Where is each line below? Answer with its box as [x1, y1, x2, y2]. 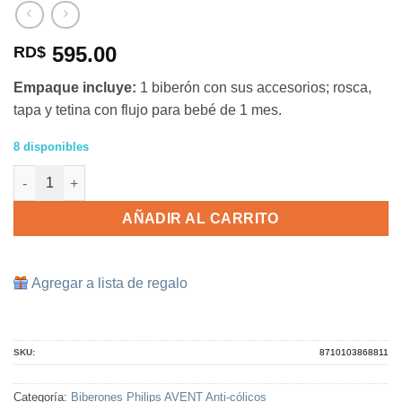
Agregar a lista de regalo [31, 275, 188, 292]
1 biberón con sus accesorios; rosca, [136, 79, 371, 95]
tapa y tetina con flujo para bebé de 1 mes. [13, 101, 282, 118]
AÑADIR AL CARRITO [122, 211, 280, 227]
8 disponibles [13, 139, 89, 153]
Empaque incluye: [13, 79, 136, 95]
